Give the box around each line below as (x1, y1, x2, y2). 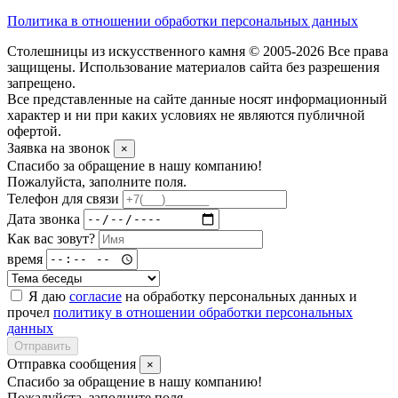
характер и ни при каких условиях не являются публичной (7, 107, 365, 123)
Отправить (14, 338, 71, 353)
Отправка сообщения (7, 355, 139, 371)
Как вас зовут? (7, 230, 95, 246)
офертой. (7, 123, 61, 139)
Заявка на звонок (7, 139, 114, 155)
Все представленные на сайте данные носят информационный (7, 91, 387, 107)
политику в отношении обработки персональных (53, 304, 353, 320)
